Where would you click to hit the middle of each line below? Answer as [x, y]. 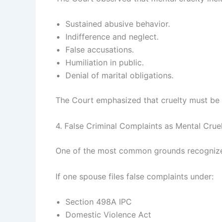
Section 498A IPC [99, 202]
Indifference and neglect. [112, 37]
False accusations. [100, 50]
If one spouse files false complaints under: [135, 176]
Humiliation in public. [105, 63]
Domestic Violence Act [108, 215]
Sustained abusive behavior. [118, 24]
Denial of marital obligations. [119, 76]
